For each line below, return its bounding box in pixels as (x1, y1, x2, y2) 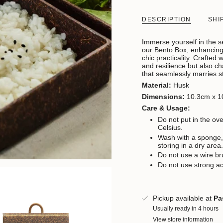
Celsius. (158, 123, 183, 132)
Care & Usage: (142, 104, 190, 112)
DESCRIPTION (142, 16, 191, 23)
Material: (142, 81, 173, 90)
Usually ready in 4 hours (153, 205, 219, 212)
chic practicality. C (142, 54, 198, 62)
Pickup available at (153, 194, 214, 202)
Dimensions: (142, 93, 187, 101)
